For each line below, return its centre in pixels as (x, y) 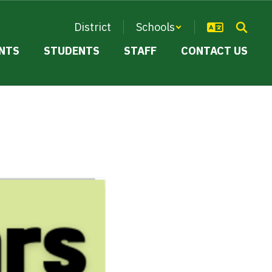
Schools (155, 27)
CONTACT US (214, 51)
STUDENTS (72, 51)
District (93, 27)
